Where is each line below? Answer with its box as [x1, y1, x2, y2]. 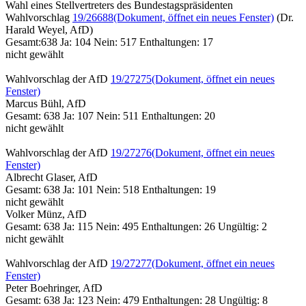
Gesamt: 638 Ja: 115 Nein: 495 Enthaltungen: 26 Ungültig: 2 [5, 220, 267, 232]
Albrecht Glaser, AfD [5, 171, 98, 183]
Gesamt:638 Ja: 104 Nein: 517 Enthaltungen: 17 [5, 36, 213, 48]
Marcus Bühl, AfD [5, 97, 86, 109]
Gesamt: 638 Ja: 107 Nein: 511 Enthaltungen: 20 [5, 109, 215, 122]
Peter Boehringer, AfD [5, 281, 102, 294]
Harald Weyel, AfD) [5, 23, 93, 36]
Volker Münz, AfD [5, 208, 87, 220]
